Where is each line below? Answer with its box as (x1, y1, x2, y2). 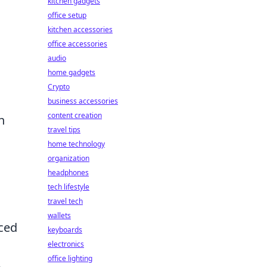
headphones (48, 167, 89, 178)
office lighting (48, 253, 92, 263)
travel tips (48, 125, 80, 135)
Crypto (48, 82, 70, 92)
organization (48, 153, 89, 163)
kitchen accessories (48, 24, 113, 35)
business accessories (48, 96, 118, 106)
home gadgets (48, 67, 95, 77)
